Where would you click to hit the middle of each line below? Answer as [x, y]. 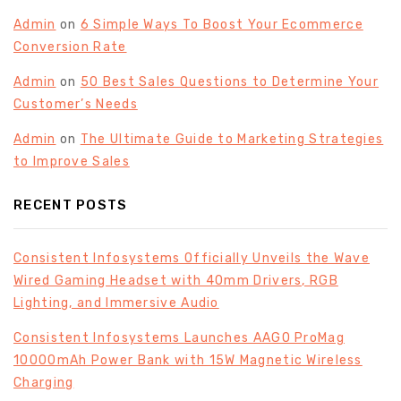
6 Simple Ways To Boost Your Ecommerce [222, 24]
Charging [44, 382]
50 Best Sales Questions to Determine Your [230, 81]
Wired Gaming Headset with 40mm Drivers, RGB [176, 280]
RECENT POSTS [71, 205]
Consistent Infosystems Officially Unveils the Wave [192, 258]
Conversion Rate [70, 47]
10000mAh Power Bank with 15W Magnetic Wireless [188, 360]
